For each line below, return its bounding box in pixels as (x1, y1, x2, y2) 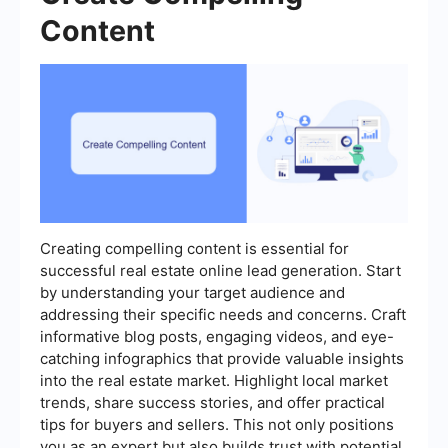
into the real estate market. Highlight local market (40, 370, 388, 390)
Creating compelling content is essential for (40, 238, 349, 258)
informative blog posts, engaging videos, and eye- (40, 326, 394, 346)
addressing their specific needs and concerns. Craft (40, 304, 406, 324)
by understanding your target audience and (40, 282, 345, 302)
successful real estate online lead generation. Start (40, 260, 401, 280)
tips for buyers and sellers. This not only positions (40, 414, 394, 434)
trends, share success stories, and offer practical (40, 392, 385, 412)
